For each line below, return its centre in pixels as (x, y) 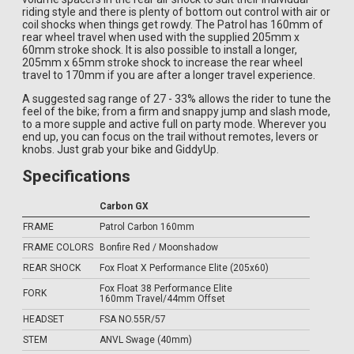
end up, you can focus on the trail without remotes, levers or (170, 136)
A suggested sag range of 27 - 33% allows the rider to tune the (177, 98)
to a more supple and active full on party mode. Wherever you (174, 124)
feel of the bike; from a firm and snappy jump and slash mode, (176, 111)
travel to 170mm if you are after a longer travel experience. (169, 75)
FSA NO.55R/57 (133, 319)
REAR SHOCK (52, 267)
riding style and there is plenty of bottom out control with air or (176, 11)
